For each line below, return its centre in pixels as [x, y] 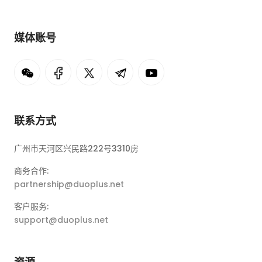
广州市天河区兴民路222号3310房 [76, 148]
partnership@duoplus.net [69, 184]
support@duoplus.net [61, 220]
